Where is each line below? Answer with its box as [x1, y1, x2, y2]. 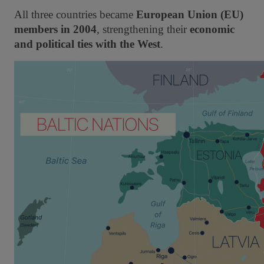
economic [190, 23, 235, 35]
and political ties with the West [14, 38, 160, 50]
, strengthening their [97, 23, 190, 35]
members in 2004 [14, 23, 97, 35]
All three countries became [14, 8, 136, 21]
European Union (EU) [136, 8, 243, 21]
